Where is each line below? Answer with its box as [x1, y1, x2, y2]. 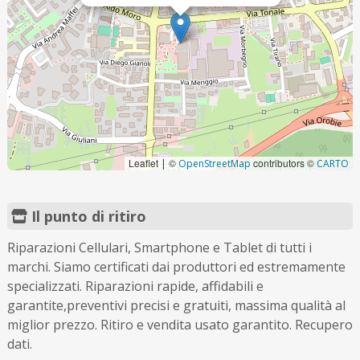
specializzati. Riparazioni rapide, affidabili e [6, 277, 264, 295]
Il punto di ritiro [27, 207, 146, 226]
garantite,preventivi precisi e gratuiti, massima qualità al [6, 297, 346, 314]
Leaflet [129, 156, 162, 170]
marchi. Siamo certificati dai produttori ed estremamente [6, 258, 346, 276]
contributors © [251, 156, 317, 170]
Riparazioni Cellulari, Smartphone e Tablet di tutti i [6, 239, 312, 256]
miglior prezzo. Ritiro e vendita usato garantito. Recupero [6, 316, 353, 333]
